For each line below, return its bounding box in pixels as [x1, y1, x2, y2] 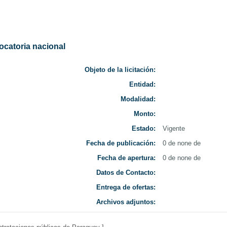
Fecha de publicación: [86, 139, 156, 147]
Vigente [163, 124, 185, 132]
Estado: [132, 124, 156, 132]
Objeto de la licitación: [85, 65, 156, 73]
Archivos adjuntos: [96, 198, 156, 206]
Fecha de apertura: [97, 154, 156, 162]
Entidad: [129, 80, 156, 88]
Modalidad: [121, 95, 156, 103]
